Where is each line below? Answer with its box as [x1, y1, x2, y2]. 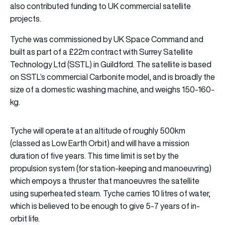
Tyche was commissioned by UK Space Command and [10, 33, 203, 45]
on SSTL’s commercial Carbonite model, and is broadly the [10, 71, 215, 82]
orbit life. [10, 212, 40, 224]
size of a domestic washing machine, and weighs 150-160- [10, 83, 214, 95]
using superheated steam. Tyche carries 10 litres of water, [10, 187, 210, 199]
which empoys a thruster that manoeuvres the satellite [10, 175, 199, 186]
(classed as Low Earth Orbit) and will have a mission [10, 137, 189, 149]
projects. [10, 13, 41, 24]
